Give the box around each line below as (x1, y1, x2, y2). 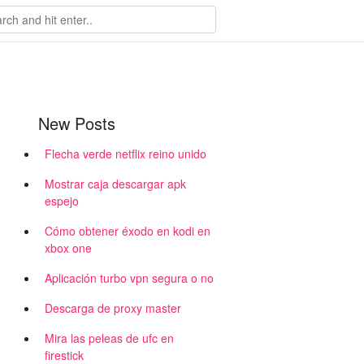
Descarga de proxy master (45, 300, 181, 316)
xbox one (45, 240, 92, 256)
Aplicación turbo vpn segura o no (45, 270, 214, 286)
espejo (45, 193, 79, 209)
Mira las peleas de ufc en (45, 330, 174, 346)
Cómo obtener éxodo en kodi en (45, 223, 210, 239)
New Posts (38, 111, 115, 135)
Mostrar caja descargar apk (45, 175, 186, 192)
